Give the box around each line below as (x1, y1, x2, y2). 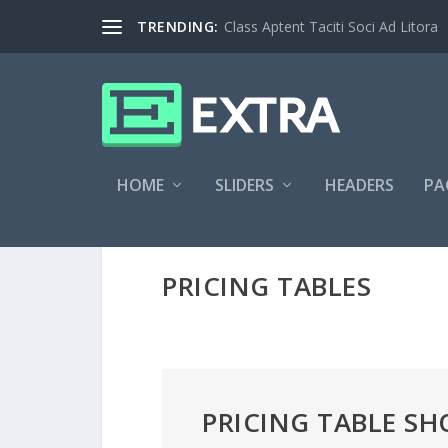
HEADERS (325, 174, 394, 196)
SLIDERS (215, 174, 274, 196)
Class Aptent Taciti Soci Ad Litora (223, 16, 438, 36)
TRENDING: (137, 16, 219, 36)
